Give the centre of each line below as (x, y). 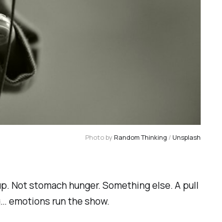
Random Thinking (140, 138)
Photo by (99, 138)
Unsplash (186, 138)
